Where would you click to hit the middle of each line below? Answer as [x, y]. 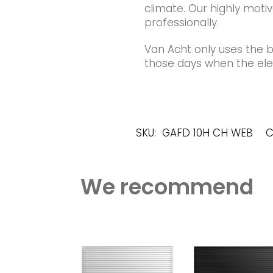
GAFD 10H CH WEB [207, 133]
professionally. [181, 23]
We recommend [167, 187]
